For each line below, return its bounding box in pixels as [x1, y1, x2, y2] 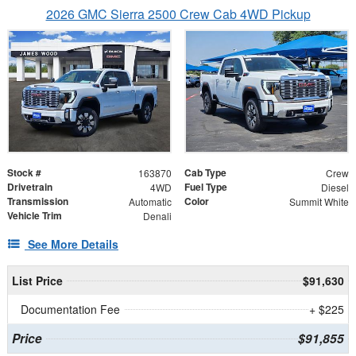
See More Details [28, 235, 118, 252]
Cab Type [184, 164, 226, 180]
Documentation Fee [21, 300, 120, 317]
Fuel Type [184, 179, 227, 194]
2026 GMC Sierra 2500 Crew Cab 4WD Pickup [45, 4, 311, 23]
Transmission [7, 193, 68, 208]
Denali [142, 208, 172, 222]
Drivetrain [7, 179, 52, 194]
